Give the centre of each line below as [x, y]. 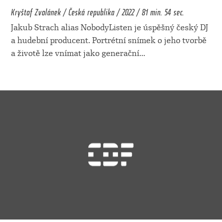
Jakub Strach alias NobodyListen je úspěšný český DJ [109, 28]
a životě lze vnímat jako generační [75, 54]
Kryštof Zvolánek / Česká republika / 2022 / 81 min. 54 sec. [97, 11]
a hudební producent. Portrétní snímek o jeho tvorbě [109, 41]
